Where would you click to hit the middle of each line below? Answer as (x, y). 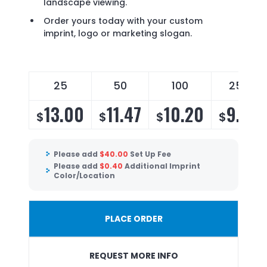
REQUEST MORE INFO (133, 256)
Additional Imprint (162, 166)
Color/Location (84, 175)
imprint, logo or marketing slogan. (118, 34)
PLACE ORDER (133, 219)
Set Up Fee (150, 154)
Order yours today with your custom (123, 21)
